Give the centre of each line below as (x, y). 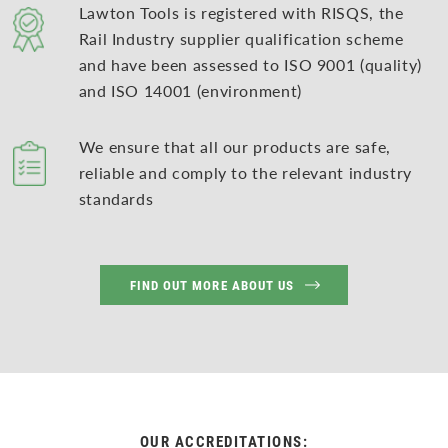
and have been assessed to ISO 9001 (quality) (250, 65)
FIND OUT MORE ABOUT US (212, 284)
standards (116, 199)
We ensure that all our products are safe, (234, 147)
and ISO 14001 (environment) (190, 91)
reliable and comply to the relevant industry (245, 173)
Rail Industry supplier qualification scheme (241, 39)
